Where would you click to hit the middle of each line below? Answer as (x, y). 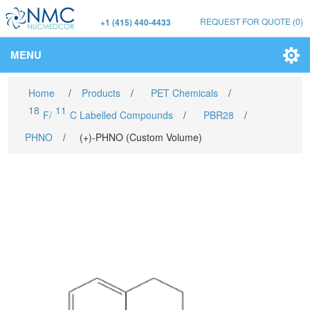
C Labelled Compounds (122, 115)
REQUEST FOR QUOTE (245, 21)
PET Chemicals (185, 93)
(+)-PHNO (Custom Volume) (141, 137)
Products (101, 93)
